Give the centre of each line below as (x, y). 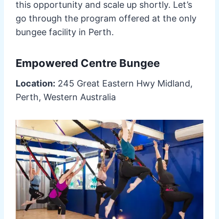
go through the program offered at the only (106, 18)
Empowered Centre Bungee (89, 63)
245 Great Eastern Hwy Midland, (124, 83)
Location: (35, 83)
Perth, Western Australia (66, 97)
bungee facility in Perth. (65, 32)
